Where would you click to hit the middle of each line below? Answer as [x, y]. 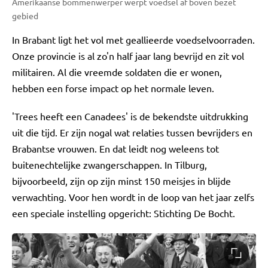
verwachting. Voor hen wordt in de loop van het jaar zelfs [133, 197]
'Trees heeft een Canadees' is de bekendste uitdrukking [130, 116]
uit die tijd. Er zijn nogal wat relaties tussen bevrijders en [132, 132]
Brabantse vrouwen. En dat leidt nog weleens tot [115, 148]
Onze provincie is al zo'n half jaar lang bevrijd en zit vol [128, 55]
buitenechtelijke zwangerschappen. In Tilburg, [109, 164]
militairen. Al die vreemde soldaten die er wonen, [117, 71]
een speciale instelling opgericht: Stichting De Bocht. [124, 213]
